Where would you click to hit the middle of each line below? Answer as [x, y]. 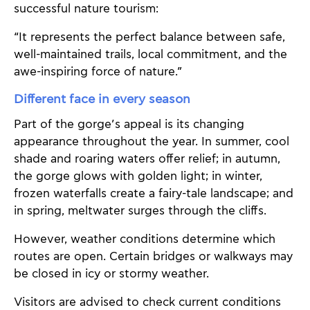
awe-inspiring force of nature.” [98, 72]
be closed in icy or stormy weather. [111, 274]
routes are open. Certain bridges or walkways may [153, 256]
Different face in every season [102, 100]
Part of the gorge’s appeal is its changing [129, 124]
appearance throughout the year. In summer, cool [152, 142]
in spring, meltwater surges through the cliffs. [140, 211]
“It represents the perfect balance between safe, [149, 38]
